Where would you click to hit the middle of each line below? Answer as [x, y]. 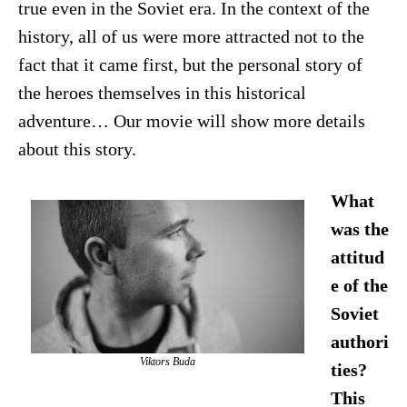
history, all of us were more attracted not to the [191, 37]
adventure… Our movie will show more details [191, 122]
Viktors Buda [167, 361]
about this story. [77, 150]
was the [359, 229]
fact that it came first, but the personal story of [190, 65]
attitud [357, 257]
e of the [359, 285]
